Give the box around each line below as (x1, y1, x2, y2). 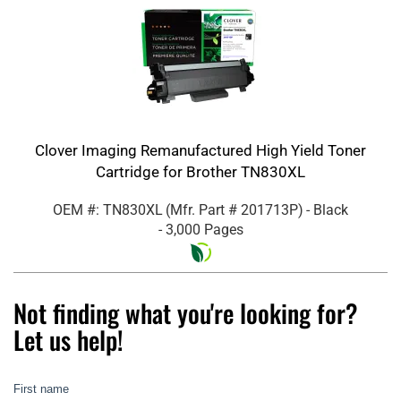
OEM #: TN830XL (53, 200, 163, 218)
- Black (306, 200, 348, 218)
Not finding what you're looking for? (13, 294, 358, 331)
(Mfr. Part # (166, 200, 241, 218)
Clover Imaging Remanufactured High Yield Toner (35, 141, 366, 159)
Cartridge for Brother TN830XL (96, 162, 305, 181)
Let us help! (13, 320, 124, 358)
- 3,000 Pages (158, 220, 243, 238)
